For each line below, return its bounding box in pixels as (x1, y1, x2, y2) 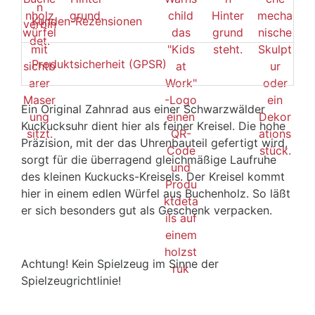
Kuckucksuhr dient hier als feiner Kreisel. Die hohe (21, 119, 285, 134)
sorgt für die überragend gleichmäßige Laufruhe (21, 153, 276, 167)
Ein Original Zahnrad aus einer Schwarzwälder (21, 102, 265, 117)
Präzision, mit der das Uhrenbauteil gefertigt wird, (21, 136, 288, 150)
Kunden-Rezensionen (32, 13, 142, 28)
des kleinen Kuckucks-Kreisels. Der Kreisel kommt (21, 169, 285, 184)
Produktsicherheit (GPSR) (32, 57, 167, 72)
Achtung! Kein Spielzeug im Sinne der (21, 257, 219, 271)
